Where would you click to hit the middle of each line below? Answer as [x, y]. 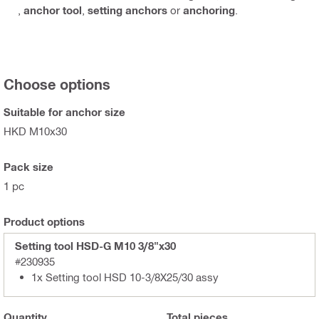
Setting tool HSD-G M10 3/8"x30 [95, 245]
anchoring [209, 10]
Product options [44, 221]
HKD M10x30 [35, 131]
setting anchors [127, 10]
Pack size [28, 166]
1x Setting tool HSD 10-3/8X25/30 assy [125, 277]
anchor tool [53, 10]
